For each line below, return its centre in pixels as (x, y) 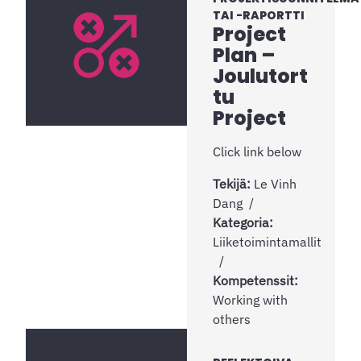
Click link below (257, 151)
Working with (250, 299)
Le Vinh (275, 183)
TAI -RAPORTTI (259, 15)
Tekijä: (233, 183)
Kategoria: (243, 222)
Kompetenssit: (255, 280)
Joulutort (260, 76)
